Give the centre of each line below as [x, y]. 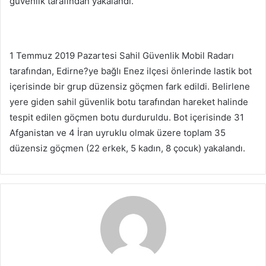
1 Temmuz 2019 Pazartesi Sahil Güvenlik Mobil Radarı [122, 56]
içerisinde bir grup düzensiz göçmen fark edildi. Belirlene [130, 86]
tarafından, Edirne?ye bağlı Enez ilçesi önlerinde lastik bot [131, 71]
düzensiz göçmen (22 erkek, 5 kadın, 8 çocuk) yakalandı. [127, 148]
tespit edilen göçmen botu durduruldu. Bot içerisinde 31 [127, 117]
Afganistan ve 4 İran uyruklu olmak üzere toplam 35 [118, 133]
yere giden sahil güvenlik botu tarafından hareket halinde [129, 102]
